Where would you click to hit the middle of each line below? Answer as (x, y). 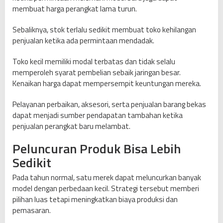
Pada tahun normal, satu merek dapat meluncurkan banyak (107, 178)
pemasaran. (32, 211)
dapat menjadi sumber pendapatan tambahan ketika (98, 115)
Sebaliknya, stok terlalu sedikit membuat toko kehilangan (104, 30)
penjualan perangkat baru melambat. (71, 126)
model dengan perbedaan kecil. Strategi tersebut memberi (106, 189)
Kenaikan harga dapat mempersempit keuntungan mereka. (107, 84)
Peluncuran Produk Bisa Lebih (97, 149)
